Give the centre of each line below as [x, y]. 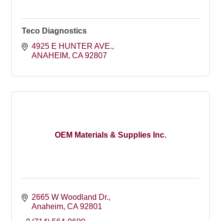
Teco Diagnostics [54, 31]
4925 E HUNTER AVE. [72, 46]
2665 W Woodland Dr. [70, 197]
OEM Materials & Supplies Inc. [110, 135]
